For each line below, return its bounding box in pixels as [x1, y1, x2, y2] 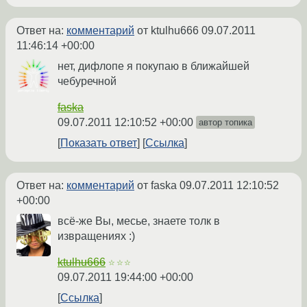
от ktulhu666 [134, 25, 201, 37]
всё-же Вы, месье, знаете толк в [58, 215, 220, 228]
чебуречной [58, 75, 116, 88]
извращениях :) [58, 230, 135, 243]
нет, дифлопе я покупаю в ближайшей [58, 60, 249, 73]
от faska [134, 180, 180, 192]
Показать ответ [60, 137, 137, 149]
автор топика [199, 117, 252, 128]
